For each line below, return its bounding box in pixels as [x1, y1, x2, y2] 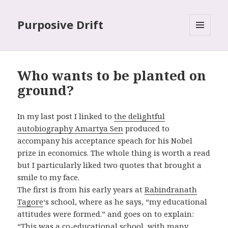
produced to [123, 123, 170, 134]
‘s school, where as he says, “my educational [43, 196, 208, 207]
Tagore [17, 196, 44, 207]
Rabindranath [145, 184, 197, 195]
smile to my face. [17, 172, 80, 183]
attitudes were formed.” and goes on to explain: [17, 209, 194, 219]
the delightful [114, 111, 165, 122]
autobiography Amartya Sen [17, 123, 124, 134]
